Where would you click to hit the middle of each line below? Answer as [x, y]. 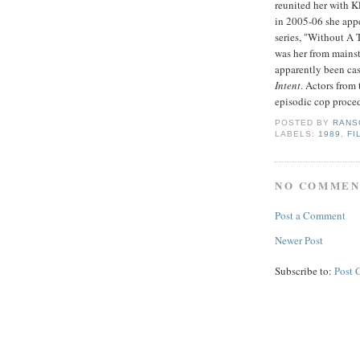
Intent [288, 86]
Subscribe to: [305, 271]
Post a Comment [310, 216]
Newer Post [299, 241]
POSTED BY [304, 122]
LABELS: [297, 133]
